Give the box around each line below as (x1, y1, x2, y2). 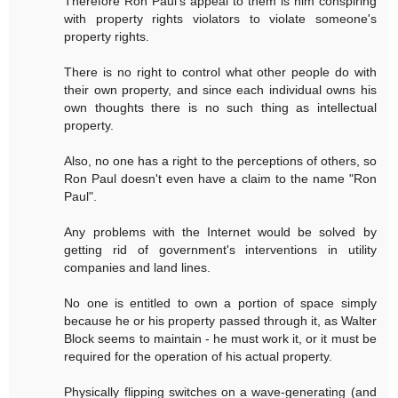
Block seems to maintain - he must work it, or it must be (64, 330, 377, 346)
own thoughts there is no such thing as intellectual (64, 99, 377, 115)
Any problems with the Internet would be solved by (64, 224, 377, 239)
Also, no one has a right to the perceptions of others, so (64, 153, 377, 168)
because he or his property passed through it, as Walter (64, 313, 377, 328)
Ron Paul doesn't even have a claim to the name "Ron (64, 171, 377, 186)
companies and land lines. (64, 259, 211, 275)
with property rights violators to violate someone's (64, 11, 377, 26)
